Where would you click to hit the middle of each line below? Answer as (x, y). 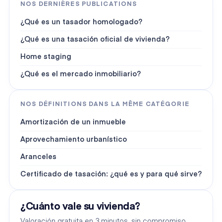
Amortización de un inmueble (73, 122)
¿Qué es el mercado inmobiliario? (81, 74)
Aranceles (38, 157)
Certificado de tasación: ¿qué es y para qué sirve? (111, 174)
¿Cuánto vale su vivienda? (80, 206)
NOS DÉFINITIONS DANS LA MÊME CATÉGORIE (105, 104)
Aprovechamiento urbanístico (74, 139)
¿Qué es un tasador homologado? (81, 22)
